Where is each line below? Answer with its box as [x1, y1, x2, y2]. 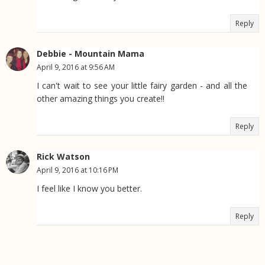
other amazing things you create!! [37, 93, 164, 105]
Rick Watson [37, 151, 90, 163]
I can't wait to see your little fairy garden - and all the [37, 80, 247, 92]
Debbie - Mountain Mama [37, 48, 144, 60]
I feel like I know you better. [37, 183, 142, 195]
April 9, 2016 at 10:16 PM [37, 165, 118, 176]
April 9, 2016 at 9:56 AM [37, 62, 115, 73]
